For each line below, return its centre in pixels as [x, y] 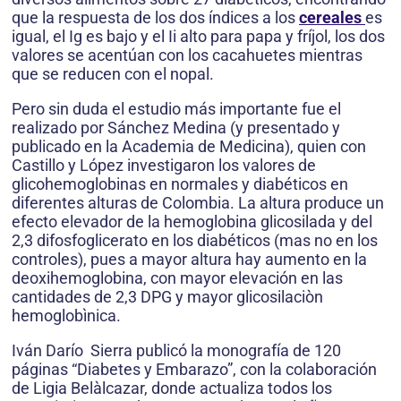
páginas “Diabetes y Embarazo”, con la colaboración [194, 369]
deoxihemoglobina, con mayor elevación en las [177, 277]
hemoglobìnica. [66, 315]
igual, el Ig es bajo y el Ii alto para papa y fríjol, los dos [198, 36]
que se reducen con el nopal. [113, 73]
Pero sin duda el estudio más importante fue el [176, 108]
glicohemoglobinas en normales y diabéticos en [180, 183]
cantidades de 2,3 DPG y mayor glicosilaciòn [167, 296]
